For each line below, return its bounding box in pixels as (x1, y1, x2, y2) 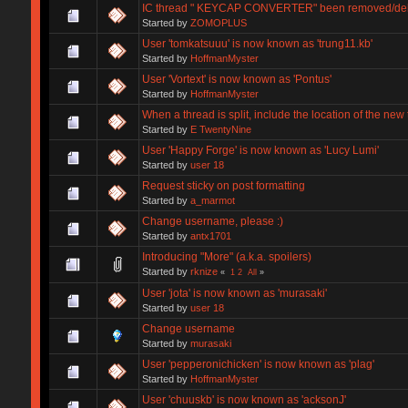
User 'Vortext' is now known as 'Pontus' (141, 72, 331, 86)
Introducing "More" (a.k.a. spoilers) (141, 250, 311, 263)
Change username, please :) (141, 214, 283, 228)
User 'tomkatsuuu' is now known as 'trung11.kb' (141, 36, 372, 50)
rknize (189, 265, 218, 277)
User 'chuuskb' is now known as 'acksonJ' (141, 393, 346, 406)
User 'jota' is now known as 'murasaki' (141, 286, 327, 300)
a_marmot (189, 194, 235, 206)
